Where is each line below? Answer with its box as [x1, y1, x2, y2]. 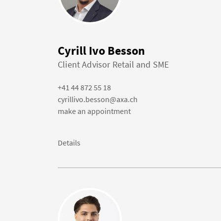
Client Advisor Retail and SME [58, 59, 169, 70]
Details [58, 138, 80, 147]
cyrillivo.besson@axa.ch [58, 94, 138, 104]
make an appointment [58, 106, 131, 116]
